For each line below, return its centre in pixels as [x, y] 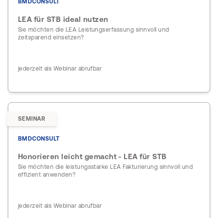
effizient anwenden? [47, 175]
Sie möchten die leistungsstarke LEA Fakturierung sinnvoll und [106, 167]
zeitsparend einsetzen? [51, 37]
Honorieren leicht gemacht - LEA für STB [92, 156]
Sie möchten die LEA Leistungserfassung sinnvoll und [94, 30]
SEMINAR [32, 119]
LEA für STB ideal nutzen [63, 19]
